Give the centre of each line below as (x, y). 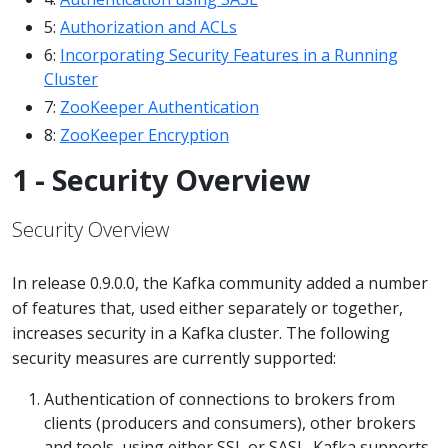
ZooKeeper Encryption (144, 135)
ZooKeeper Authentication (159, 107)
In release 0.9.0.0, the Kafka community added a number (220, 283)
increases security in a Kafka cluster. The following (201, 333)
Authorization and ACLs (148, 27)
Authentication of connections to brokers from (219, 399)
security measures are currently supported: (174, 358)
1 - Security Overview (161, 179)
